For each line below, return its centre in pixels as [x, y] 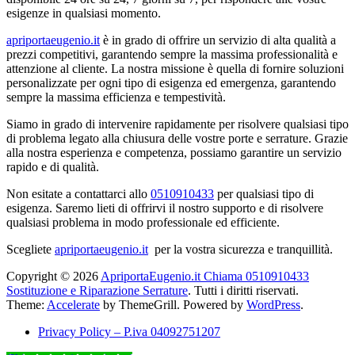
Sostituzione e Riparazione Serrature [97, 290]
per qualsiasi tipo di [264, 193]
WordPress [273, 304]
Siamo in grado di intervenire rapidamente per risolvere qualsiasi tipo [177, 124]
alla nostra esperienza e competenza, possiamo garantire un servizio [174, 152]
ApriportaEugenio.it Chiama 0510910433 [205, 276]
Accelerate [73, 304]
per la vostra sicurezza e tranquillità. [240, 249]
